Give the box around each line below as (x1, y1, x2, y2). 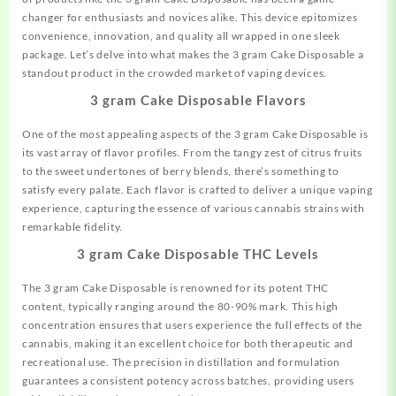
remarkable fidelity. (22, 220, 123, 234)
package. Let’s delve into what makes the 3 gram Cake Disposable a (22, 48, 364, 62)
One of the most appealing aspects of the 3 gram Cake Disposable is (22, 127, 369, 141)
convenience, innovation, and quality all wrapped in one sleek (22, 29, 340, 43)
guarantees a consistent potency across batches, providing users (22, 374, 355, 388)
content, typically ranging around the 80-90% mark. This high (22, 300, 339, 314)
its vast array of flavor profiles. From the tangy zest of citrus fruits (22, 146, 362, 160)
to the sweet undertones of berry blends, (22, 164, 234, 179)
